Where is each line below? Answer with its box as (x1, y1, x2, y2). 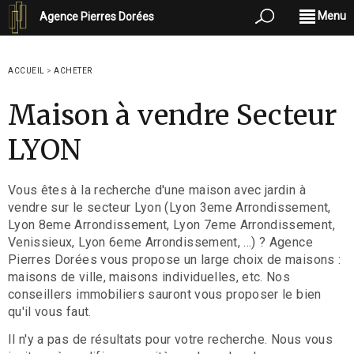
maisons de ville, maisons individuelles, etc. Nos (8, 269, 291, 284)
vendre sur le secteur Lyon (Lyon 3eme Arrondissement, (8, 200, 331, 215)
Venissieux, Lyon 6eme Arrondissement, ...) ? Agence (8, 235, 313, 250)
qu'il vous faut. (8, 304, 92, 319)
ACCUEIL (8, 66, 45, 75)
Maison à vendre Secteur (8, 98, 337, 133)
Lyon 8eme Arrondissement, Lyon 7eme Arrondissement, (8, 217, 335, 232)
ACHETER (54, 66, 92, 75)
